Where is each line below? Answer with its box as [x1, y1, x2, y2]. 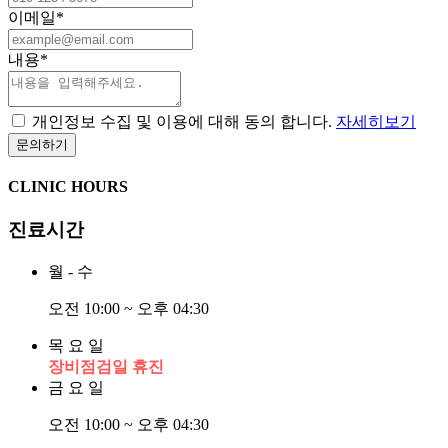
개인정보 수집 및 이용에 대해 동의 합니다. [32, 112, 336, 130]
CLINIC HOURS [8, 178, 128, 196]
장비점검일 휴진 [48, 358, 164, 376]
